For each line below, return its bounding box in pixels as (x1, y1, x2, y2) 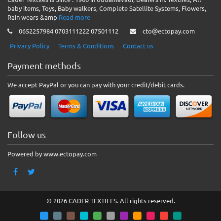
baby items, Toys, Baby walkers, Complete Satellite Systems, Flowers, (7, 3, 206, 12)
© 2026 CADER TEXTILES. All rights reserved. (46, 196, 175, 205)
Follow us (7, 129, 46, 140)
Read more (59, 12, 90, 21)
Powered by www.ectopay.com (7, 149, 97, 158)
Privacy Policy (10, 41, 49, 50)
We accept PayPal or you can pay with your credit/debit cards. (7, 80, 184, 89)
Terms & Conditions (58, 41, 114, 50)
